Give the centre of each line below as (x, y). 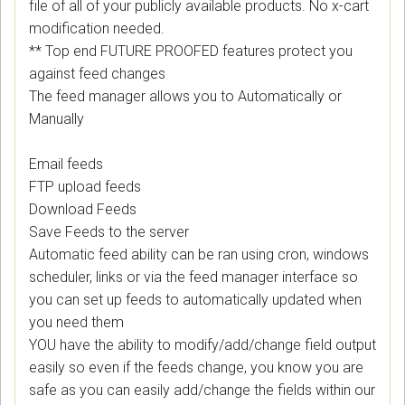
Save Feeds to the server (109, 232)
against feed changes (97, 74)
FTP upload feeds (85, 187)
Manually (57, 119)
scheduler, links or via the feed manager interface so (193, 278)
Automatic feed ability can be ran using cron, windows (199, 255)
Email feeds (66, 165)
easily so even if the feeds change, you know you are (196, 368)
